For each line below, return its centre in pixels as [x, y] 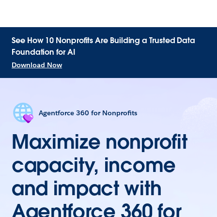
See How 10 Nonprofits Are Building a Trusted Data [104, 40]
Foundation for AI [43, 52]
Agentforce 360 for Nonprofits [88, 113]
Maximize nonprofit [100, 142]
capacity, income [94, 165]
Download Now [37, 65]
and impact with [87, 188]
